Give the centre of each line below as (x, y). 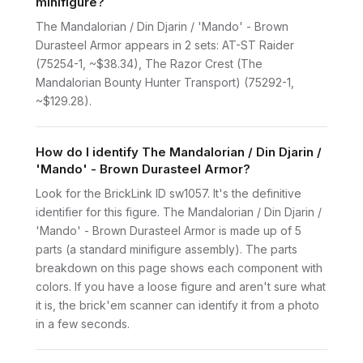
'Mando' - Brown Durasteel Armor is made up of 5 (169, 231)
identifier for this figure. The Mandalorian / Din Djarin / (179, 212)
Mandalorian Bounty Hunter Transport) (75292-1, (165, 82)
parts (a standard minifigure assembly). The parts (167, 249)
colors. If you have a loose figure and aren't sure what (181, 286)
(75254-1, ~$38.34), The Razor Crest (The (149, 64)
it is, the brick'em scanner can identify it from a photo (177, 305)
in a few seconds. (83, 324)
